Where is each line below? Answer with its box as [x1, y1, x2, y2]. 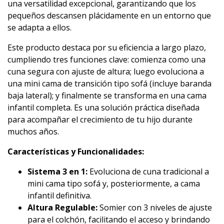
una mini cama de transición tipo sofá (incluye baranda [7, 77, 211, 89]
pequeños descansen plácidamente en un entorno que [7, 9, 211, 21]
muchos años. [7, 125, 59, 137]
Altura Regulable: [27, 201, 97, 213]
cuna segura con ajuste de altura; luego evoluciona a [7, 65, 204, 77]
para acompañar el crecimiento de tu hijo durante [7, 113, 192, 125]
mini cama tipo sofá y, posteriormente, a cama [27, 177, 200, 189]
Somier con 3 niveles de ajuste [97, 201, 212, 213]
